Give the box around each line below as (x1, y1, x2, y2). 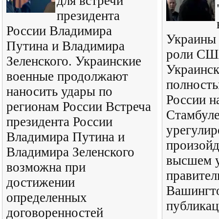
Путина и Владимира (6, 39, 125, 53)
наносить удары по (6, 84, 112, 99)
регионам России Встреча (6, 99, 151, 114)
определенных (6, 190, 87, 205)
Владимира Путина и (6, 130, 125, 144)
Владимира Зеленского (6, 145, 134, 159)
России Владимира (6, 23, 112, 38)
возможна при (6, 160, 86, 175)
